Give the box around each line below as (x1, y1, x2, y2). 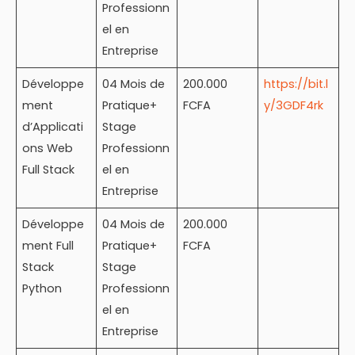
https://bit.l (264, 76, 329, 93)
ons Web (22, 140, 74, 157)
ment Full (22, 238, 74, 254)
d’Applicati (22, 119, 84, 136)
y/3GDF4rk (264, 97, 324, 114)
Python (22, 281, 63, 297)
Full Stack (22, 162, 75, 178)
